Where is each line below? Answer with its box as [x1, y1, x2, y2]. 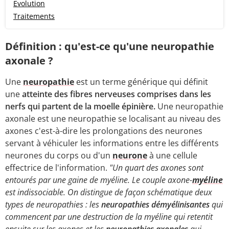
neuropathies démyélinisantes [101, 198, 210, 210]
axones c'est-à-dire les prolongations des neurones [5, 125, 202, 136]
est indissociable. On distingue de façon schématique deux [5, 186, 212, 198]
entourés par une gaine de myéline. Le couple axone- [5, 174, 192, 186]
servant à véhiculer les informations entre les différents [5, 137, 219, 149]
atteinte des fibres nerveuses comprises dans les [22, 88, 211, 100]
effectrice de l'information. [5, 162, 109, 173]
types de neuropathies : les [5, 198, 101, 210]
